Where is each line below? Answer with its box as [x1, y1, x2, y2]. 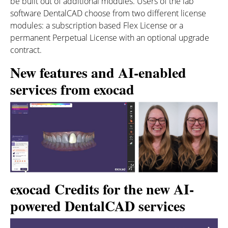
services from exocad [10, 79, 134, 100]
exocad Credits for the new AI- [10, 178, 194, 199]
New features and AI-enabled [10, 62, 186, 83]
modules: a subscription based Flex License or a [10, 20, 183, 31]
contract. [10, 44, 42, 55]
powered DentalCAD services [10, 195, 185, 216]
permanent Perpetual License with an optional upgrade [10, 32, 209, 43]
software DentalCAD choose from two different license [10, 8, 206, 19]
